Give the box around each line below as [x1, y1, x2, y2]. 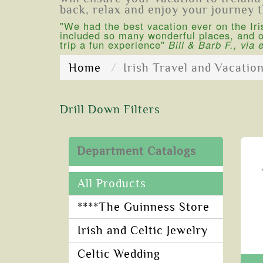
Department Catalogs [77, 145, 196, 158]
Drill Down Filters [60, 103, 160, 116]
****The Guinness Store [77, 201, 210, 214]
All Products [77, 177, 146, 190]
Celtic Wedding [77, 248, 160, 261]
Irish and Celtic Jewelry [77, 224, 208, 237]
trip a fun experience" [60, 38, 165, 52]
